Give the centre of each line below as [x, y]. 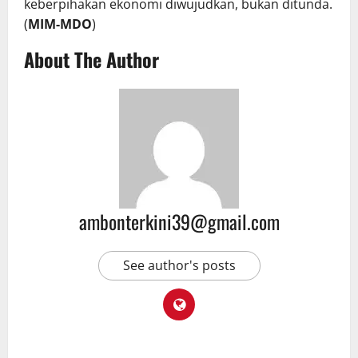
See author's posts [179, 266]
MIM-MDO [60, 24]
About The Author [91, 60]
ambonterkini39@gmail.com [179, 222]
